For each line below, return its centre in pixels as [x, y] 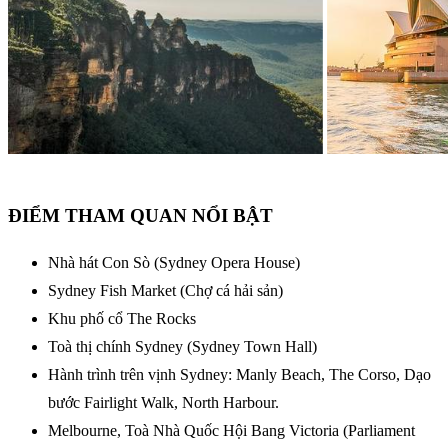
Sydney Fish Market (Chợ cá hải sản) [165, 290]
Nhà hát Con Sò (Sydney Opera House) [174, 262]
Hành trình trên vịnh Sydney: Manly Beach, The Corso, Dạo [239, 374]
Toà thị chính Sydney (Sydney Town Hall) [182, 346]
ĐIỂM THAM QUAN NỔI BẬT [140, 215]
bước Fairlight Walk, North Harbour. [163, 402]
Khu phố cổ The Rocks [122, 318]
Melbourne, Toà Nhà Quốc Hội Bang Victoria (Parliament [231, 430]
